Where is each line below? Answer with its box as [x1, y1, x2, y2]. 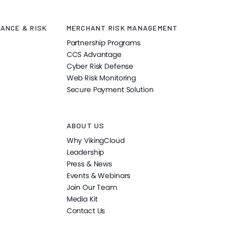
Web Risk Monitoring [66, 73, 136, 83]
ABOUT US [66, 121, 105, 130]
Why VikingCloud [66, 135, 125, 146]
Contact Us [66, 206, 105, 216]
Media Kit [66, 194, 98, 205]
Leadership [66, 147, 104, 158]
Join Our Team [66, 182, 117, 193]
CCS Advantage [66, 49, 122, 60]
